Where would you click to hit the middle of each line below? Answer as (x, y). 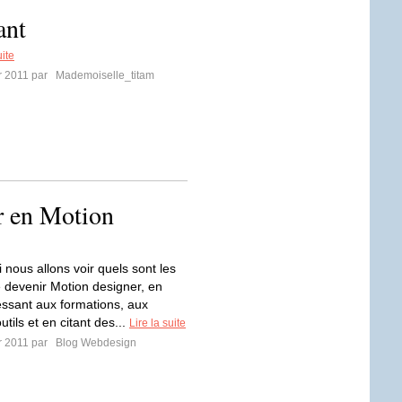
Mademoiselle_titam (104, 75)
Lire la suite (157, 323)
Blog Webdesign (95, 343)
